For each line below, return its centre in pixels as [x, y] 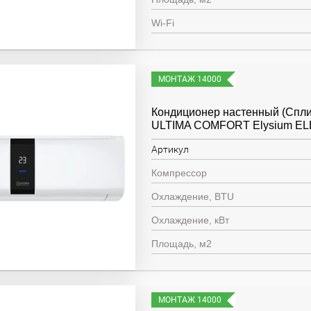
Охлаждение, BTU [193, 196]
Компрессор [179, 173]
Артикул [170, 149]
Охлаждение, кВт [191, 220]
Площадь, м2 [182, 244]
